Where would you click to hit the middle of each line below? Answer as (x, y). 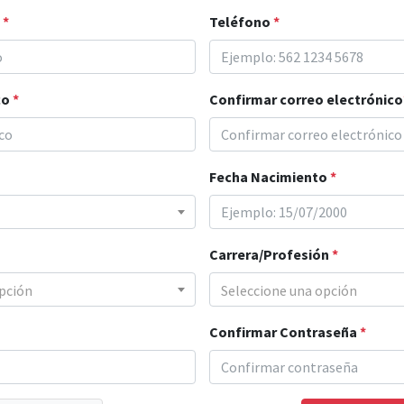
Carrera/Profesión (270, 254)
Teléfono (241, 22)
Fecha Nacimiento (269, 177)
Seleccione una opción (289, 290)
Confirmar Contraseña (284, 332)
